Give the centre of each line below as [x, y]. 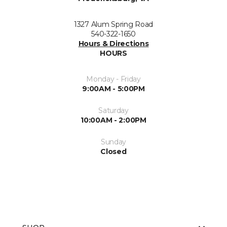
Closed [113, 152]
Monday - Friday [113, 79]
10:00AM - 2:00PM [113, 120]
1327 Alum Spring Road [113, 24]
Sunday [113, 142]
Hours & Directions [113, 44]
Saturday [113, 110]
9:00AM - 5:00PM [113, 89]
